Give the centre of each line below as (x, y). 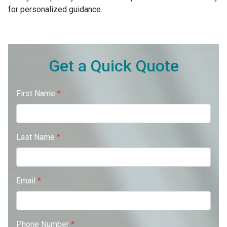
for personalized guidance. (56, 9)
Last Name (36, 137)
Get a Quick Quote (113, 66)
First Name (37, 93)
